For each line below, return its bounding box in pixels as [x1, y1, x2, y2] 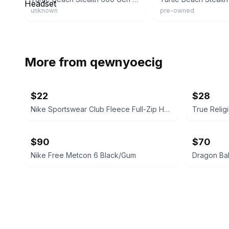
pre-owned [159, 7, 194, 14]
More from [25, 55, 90, 70]
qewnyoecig [90, 55, 163, 70]
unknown [31, 7, 58, 14]
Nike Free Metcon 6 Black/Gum [31, 151, 136, 159]
